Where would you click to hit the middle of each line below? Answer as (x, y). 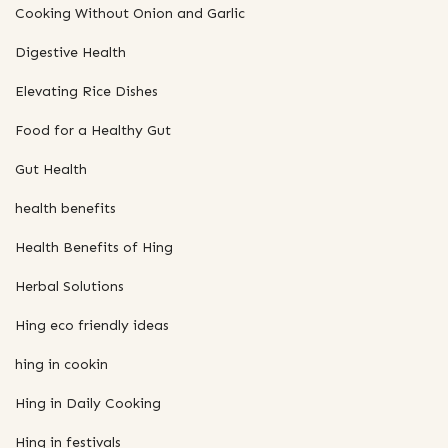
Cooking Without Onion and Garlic (130, 13)
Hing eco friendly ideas (92, 325)
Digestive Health (70, 52)
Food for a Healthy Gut (93, 130)
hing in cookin (61, 364)
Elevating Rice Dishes (86, 91)
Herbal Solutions (69, 286)
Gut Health (51, 169)
